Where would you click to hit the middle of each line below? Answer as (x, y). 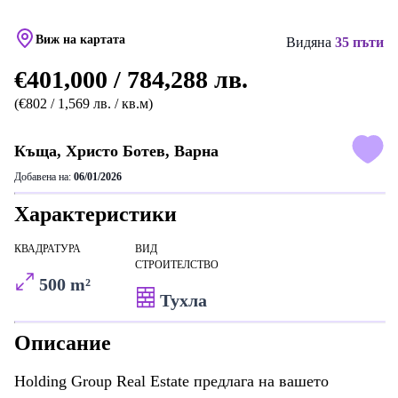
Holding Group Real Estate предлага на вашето (171, 381)
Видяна (310, 42)
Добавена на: (44, 177)
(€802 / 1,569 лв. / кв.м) (84, 103)
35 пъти (359, 42)
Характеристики (96, 214)
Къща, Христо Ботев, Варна (116, 151)
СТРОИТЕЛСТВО (177, 265)
